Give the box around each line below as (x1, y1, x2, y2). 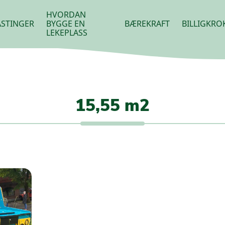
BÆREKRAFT (125, 18, 170, 29)
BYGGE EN (46, 18, 85, 29)
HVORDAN (46, 9, 86, 20)
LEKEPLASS (46, 27, 88, 38)
